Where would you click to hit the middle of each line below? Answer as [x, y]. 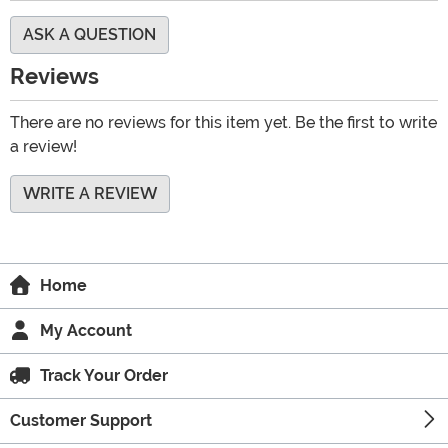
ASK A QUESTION [89, 35]
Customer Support [81, 421]
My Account [86, 331]
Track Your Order [104, 376]
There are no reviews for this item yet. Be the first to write [223, 123]
